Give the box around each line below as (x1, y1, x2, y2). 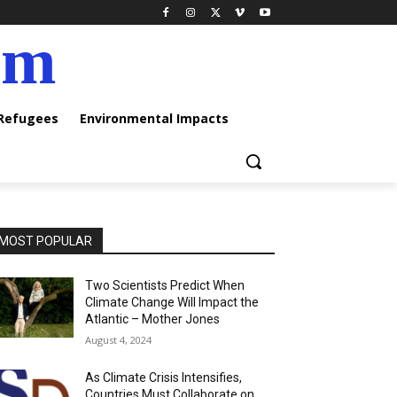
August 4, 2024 (85, 333, 152, 346)
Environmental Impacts (80, 110, 229, 127)
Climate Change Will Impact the (85, 295, 260, 309)
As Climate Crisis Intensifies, (85, 370, 243, 385)
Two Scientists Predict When (85, 278, 245, 292)
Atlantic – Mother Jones (85, 312, 221, 326)
